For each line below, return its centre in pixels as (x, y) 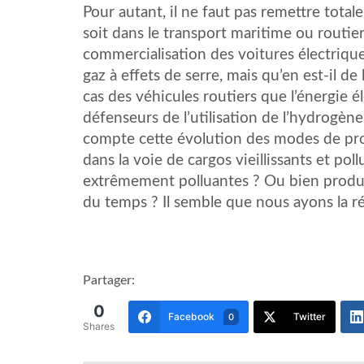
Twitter (310, 316)
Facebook (191, 316)
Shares (99, 327)
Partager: (109, 281)
